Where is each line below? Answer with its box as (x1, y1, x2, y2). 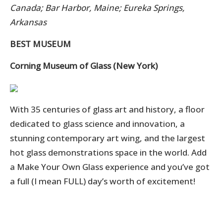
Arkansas (10, 16, 47, 28)
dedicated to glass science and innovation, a (10, 117, 185, 129)
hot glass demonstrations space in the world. (10, 146, 191, 158)
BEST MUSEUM (10, 38, 71, 50)
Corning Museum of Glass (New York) (10, 59, 158, 71)
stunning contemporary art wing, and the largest (10, 132, 205, 144)
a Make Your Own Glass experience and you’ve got (10, 161, 210, 172)
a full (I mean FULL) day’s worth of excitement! (10, 175, 195, 187)
